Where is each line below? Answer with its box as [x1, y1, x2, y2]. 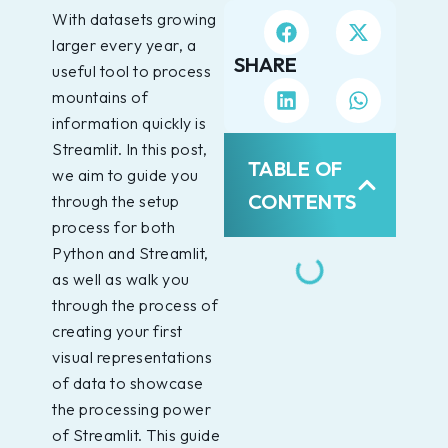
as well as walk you [52, 268, 190, 289]
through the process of [52, 294, 218, 315]
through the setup [52, 190, 180, 211]
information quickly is [52, 112, 206, 133]
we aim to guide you [52, 164, 199, 185]
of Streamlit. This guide [52, 424, 220, 445]
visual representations [52, 346, 212, 367]
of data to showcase [52, 372, 204, 393]
